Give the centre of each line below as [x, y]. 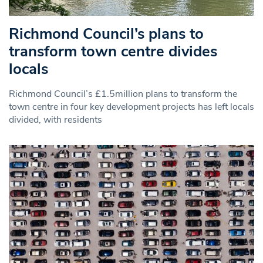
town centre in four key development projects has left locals [131, 107]
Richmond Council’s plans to [106, 33]
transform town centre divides [113, 51]
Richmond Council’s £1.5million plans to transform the [123, 94]
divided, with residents [55, 119]
